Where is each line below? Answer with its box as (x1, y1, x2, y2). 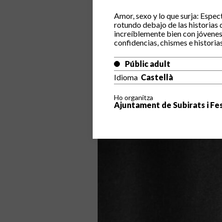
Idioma (113, 72, 138, 82)
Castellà (139, 72, 173, 82)
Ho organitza (113, 93, 153, 102)
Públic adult (124, 58, 170, 68)
